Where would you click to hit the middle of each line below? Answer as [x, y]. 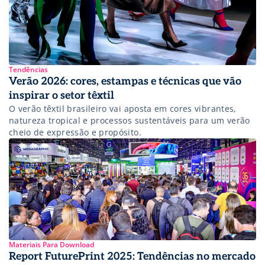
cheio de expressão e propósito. [75, 132]
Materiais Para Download [51, 245]
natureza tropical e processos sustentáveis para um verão [130, 120]
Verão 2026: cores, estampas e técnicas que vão [125, 81]
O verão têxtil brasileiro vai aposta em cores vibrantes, [123, 108]
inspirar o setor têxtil [62, 95]
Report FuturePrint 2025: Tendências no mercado [132, 257]
